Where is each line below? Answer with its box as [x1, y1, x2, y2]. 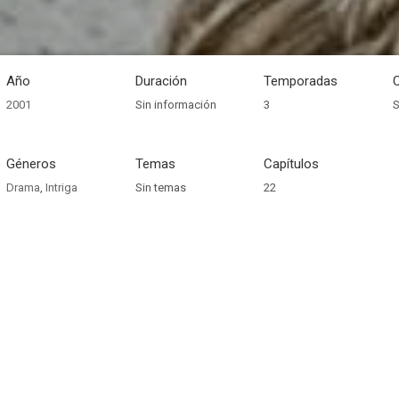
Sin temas [134, 181, 186, 194]
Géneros [5, 156, 56, 172]
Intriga [45, 181, 77, 194]
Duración [134, 73, 187, 89]
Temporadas [264, 73, 338, 89]
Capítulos [264, 156, 320, 172]
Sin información [134, 98, 216, 111]
